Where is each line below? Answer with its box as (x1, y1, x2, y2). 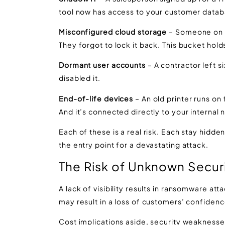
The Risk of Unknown (59, 158, 185, 174)
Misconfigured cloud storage (59, 27, 169, 37)
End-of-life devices (59, 93, 134, 103)
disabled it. (59, 73, 100, 83)
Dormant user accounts (59, 60, 146, 70)
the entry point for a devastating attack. (59, 140, 208, 150)
